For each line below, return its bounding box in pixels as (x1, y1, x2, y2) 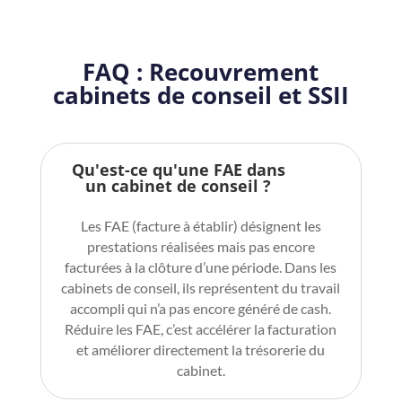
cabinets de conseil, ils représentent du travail (61, 279, 341, 297)
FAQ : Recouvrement (83, 56, 319, 89)
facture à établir (135, 217, 233, 235)
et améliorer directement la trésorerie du (76, 341, 326, 359)
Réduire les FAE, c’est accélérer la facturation (65, 320, 337, 338)
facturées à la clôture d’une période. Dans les (65, 258, 337, 276)
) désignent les (232, 217, 321, 235)
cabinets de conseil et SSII (52, 79, 349, 112)
